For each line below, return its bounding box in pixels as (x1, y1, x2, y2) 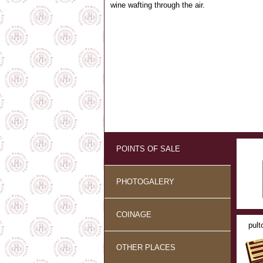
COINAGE (116, 210, 151, 219)
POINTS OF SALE (116, 144, 180, 153)
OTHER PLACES (116, 243, 176, 252)
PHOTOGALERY (116, 177, 174, 186)
